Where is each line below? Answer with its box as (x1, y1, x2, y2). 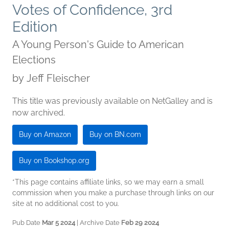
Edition (12, 18, 57, 35)
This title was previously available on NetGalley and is (12, 96, 213, 106)
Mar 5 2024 (42, 218, 75, 226)
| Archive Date (75, 218, 121, 226)
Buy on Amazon (19, 130, 71, 139)
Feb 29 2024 (121, 218, 159, 226)
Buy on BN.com (89, 130, 141, 139)
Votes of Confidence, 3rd (12, 1, 172, 18)
